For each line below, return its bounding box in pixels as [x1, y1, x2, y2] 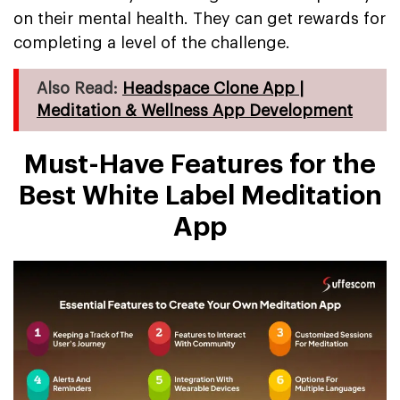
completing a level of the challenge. [13, 34, 290, 51]
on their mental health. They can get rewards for [13, 10, 386, 27]
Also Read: [37, 79, 122, 96]
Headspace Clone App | [122, 79, 304, 96]
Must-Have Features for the [24, 150, 376, 178]
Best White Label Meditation [18, 181, 382, 209]
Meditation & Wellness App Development [37, 102, 353, 119]
